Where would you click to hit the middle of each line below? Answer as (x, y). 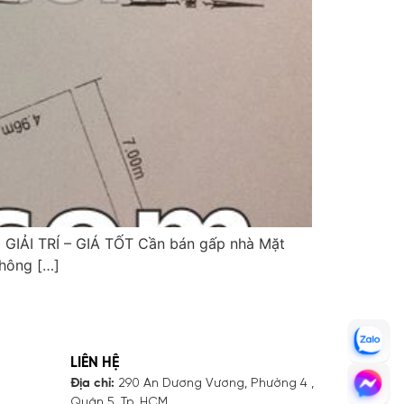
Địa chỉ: (92, 383)
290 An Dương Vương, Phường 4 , (214, 383)
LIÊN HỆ (94, 363)
